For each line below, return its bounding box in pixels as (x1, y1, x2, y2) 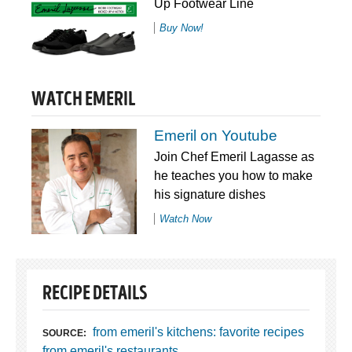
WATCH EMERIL (31, 90, 135, 111)
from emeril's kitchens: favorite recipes (92, 324, 304, 339)
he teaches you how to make (153, 168, 313, 182)
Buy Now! (159, 21, 203, 34)
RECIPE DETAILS (42, 284, 147, 305)
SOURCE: (42, 327, 86, 339)
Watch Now (159, 212, 211, 225)
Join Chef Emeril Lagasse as (153, 149, 314, 163)
